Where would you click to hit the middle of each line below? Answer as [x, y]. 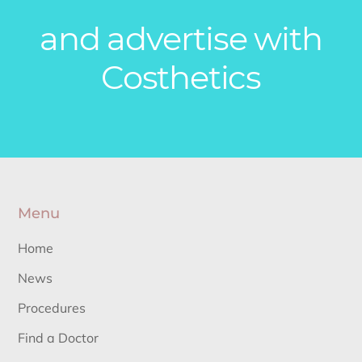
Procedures [52, 307]
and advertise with [181, 38]
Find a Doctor [59, 337]
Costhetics [181, 77]
